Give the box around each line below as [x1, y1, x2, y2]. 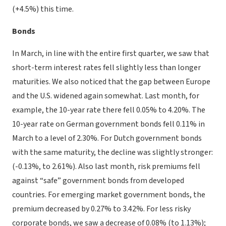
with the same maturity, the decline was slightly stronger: [12, 147, 213, 158]
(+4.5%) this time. [12, 4, 74, 15]
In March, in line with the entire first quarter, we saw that [12, 48, 209, 59]
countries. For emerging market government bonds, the [12, 189, 205, 200]
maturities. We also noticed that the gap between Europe [12, 76, 210, 87]
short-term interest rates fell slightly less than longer [12, 62, 201, 73]
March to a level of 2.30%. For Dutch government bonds [12, 133, 202, 144]
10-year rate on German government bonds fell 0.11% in [12, 119, 205, 130]
